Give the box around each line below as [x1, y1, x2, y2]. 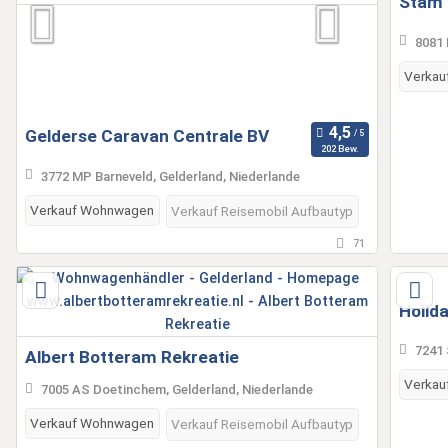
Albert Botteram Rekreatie [25, 346, 239, 367]
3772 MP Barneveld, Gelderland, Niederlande [40, 168, 300, 184]
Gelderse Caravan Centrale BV [25, 126, 269, 147]
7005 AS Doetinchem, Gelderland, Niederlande [40, 381, 313, 397]
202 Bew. [320, 143, 359, 155]
